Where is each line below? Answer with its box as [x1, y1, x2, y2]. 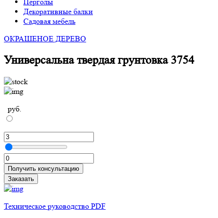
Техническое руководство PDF [4, 201, 106, 211]
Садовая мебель [23, 17, 75, 26]
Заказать [8, 175, 34, 182]
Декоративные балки [23, 7, 93, 16]
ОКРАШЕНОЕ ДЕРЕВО [4, 34, 86, 43]
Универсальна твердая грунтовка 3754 [4, 53, 194, 67]
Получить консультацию [38, 164, 79, 172]
